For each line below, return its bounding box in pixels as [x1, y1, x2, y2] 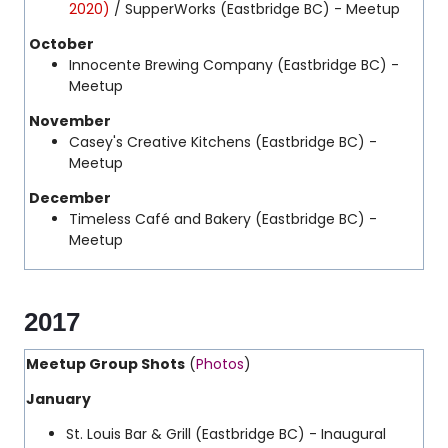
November [29, 111, 111, 131]
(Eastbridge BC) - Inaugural [191, 424, 386, 444]
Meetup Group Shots [26, 354, 185, 374]
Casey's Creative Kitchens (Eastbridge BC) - [69, 132, 377, 152]
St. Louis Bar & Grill [66, 424, 191, 444]
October [29, 34, 94, 54]
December [29, 188, 111, 208]
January [26, 389, 91, 409]
